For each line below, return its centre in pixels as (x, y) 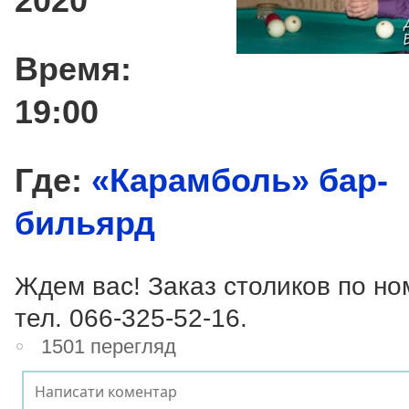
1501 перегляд (109, 346)
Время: (73, 68)
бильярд (85, 223)
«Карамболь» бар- (240, 180)
